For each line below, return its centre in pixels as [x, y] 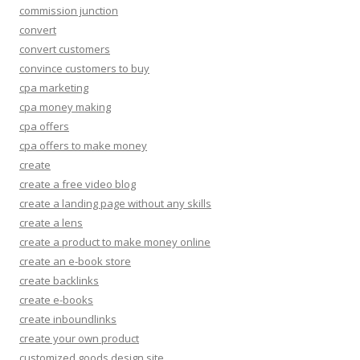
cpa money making [65, 106]
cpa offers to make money [83, 145]
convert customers [65, 49]
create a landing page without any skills [115, 203]
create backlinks [59, 280]
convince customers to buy [84, 68]
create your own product [79, 338]
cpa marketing [54, 87]
